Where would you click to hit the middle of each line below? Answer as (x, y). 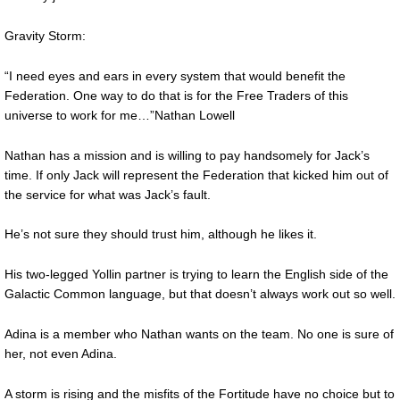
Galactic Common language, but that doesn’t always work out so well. (200, 294)
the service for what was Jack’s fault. (108, 194)
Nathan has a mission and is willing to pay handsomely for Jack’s (187, 155)
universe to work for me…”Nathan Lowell (120, 115)
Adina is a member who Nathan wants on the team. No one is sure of (199, 333)
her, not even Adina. (61, 353)
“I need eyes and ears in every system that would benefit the (175, 75)
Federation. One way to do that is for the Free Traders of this (176, 95)
